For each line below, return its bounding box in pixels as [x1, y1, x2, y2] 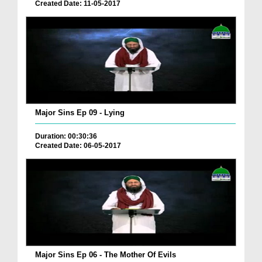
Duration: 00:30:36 [35, 132, 97, 141]
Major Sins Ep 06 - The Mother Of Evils [35, 250, 176, 259]
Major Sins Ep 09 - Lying [35, 108, 125, 118]
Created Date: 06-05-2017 [35, 142, 121, 150]
